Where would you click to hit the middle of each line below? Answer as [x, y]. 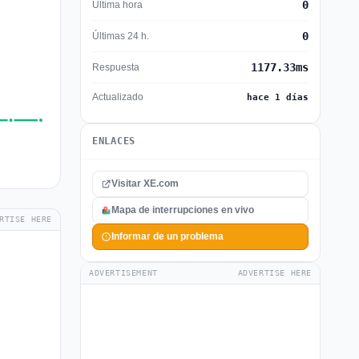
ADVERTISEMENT [123, 273]
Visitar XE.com [145, 184]
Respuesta [116, 67]
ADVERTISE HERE [274, 273]
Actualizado [118, 97]
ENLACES [114, 141]
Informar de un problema [167, 236]
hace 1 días [278, 97]
